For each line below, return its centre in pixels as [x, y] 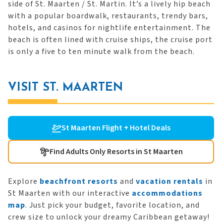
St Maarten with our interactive [70, 193]
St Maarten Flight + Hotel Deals [116, 128]
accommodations [167, 193]
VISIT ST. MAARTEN [65, 88]
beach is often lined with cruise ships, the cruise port [110, 40]
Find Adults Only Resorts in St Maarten [116, 152]
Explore [24, 181]
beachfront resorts [79, 181]
